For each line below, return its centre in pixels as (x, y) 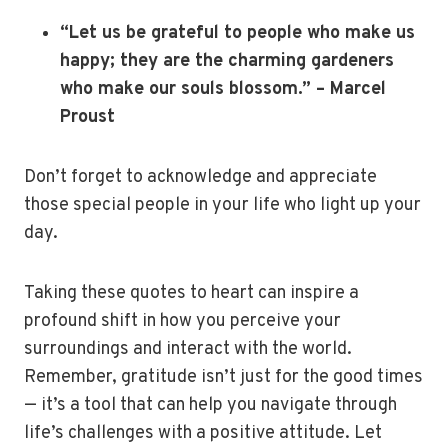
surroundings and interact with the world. (188, 349)
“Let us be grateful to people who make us (237, 33)
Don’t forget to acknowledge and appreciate (200, 177)
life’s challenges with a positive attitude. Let (203, 433)
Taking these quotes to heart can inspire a (191, 293)
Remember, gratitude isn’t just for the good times (223, 377)
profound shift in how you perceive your (182, 321)
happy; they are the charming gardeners (227, 61)
